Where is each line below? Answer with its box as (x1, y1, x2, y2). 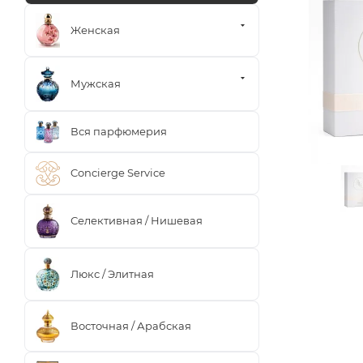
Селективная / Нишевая (70, 214, 203, 228)
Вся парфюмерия (70, 124, 167, 138)
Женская (70, 23, 120, 36)
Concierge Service (70, 166, 165, 180)
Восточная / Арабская (70, 318, 191, 332)
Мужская (70, 76, 121, 90)
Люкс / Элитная (70, 267, 154, 280)
